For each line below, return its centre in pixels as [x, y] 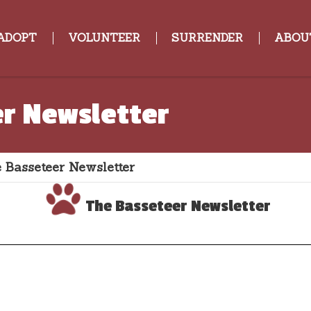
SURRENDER [207, 37]
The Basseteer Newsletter [178, 206]
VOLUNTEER [104, 37]
